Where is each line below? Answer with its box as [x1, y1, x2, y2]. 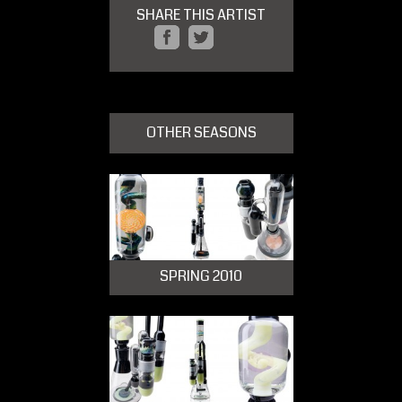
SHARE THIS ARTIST [136, 4, 266, 26]
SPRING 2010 [160, 265, 242, 286]
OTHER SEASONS [145, 122, 257, 144]
